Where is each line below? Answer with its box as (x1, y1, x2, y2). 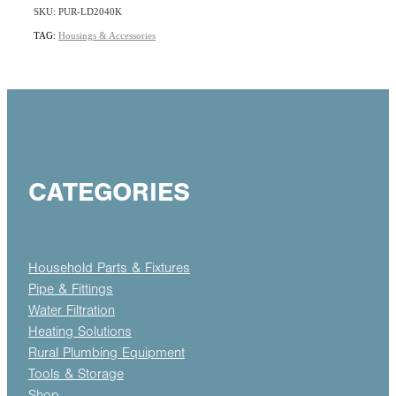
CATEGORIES (28, 176, 190, 208)
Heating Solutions (28, 323, 132, 339)
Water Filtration (28, 301, 115, 318)
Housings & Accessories (58, 29, 156, 41)
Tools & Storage (28, 365, 124, 382)
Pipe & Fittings (28, 280, 113, 297)
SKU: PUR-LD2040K (34, 5, 122, 17)
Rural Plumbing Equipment (28, 344, 185, 361)
